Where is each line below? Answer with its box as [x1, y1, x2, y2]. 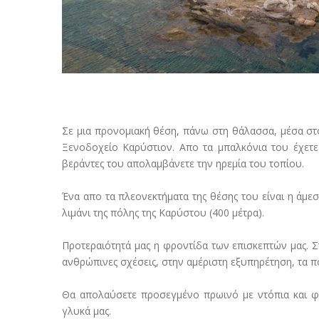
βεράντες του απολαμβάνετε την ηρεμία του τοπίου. [62, 157, 304, 170]
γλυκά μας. [62, 304, 111, 318]
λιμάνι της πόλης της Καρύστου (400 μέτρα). [62, 206, 264, 219]
